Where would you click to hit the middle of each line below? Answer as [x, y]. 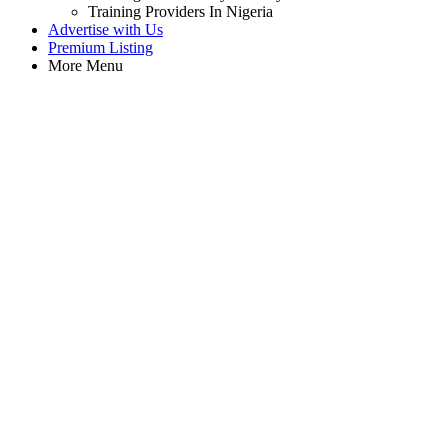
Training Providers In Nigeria [180, 11]
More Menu [85, 65]
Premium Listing [100, 47]
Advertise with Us [105, 29]
